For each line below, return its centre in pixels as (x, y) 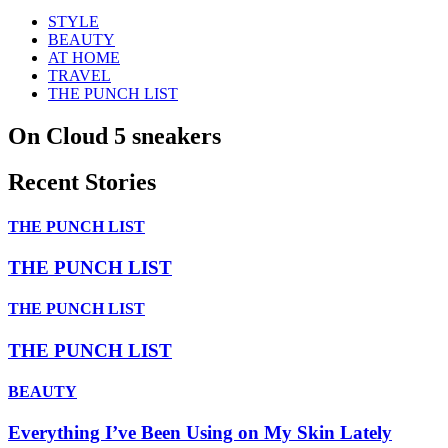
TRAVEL (79, 75)
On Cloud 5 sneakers (114, 135)
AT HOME (84, 57)
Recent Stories (82, 182)
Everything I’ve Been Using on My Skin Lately (200, 433)
